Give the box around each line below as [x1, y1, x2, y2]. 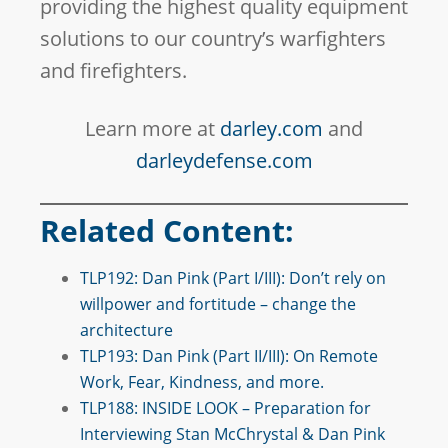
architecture [80, 319, 173, 341]
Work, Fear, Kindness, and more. [80, 371, 324, 393]
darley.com [220, 115, 323, 142]
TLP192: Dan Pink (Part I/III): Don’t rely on [80, 267, 386, 289]
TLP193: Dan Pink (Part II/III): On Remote [80, 345, 378, 367]
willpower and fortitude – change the [80, 293, 356, 315]
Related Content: [40, 210, 294, 251]
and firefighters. [40, 57, 197, 84]
